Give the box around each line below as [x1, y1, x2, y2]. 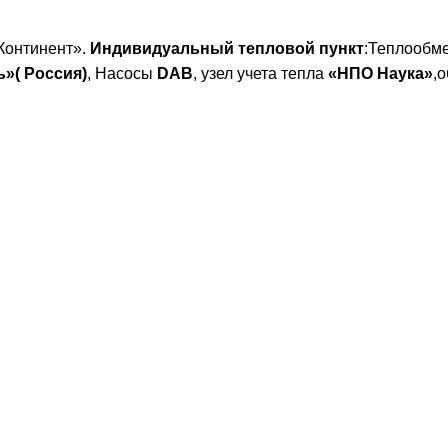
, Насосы [87, 65, 157, 82]
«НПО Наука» [328, 65, 433, 82]
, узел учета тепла [193, 65, 328, 82]
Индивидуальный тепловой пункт [90, 40, 364, 57]
